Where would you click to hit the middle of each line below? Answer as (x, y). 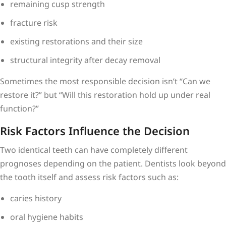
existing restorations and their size (76, 41)
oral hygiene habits (47, 217)
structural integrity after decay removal (85, 60)
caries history (36, 198)
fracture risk (34, 22)
